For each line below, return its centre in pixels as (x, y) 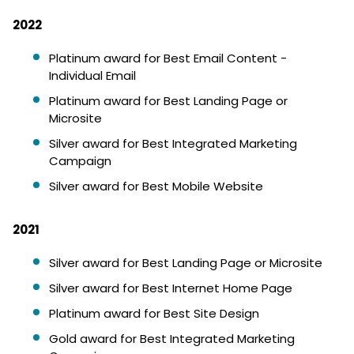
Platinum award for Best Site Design (154, 313)
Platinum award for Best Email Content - (168, 58)
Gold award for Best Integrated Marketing (172, 339)
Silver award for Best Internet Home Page (171, 288)
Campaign (80, 161)
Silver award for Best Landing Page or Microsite (186, 263)
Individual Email (92, 75)
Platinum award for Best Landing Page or (168, 101)
